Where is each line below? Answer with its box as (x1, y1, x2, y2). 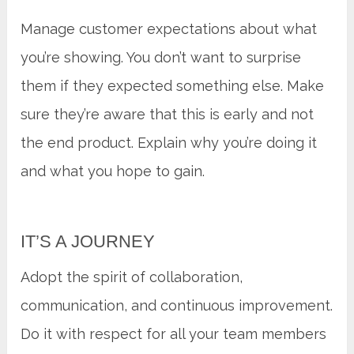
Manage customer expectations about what (21, 20, 318, 37)
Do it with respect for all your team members (21, 325, 327, 342)
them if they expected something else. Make (21, 77, 325, 94)
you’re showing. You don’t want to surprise (21, 48, 302, 66)
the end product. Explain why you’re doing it (21, 134, 318, 151)
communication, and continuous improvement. (21, 296, 333, 314)
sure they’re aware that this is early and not (21, 105, 314, 122)
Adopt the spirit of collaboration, (21, 268, 243, 285)
